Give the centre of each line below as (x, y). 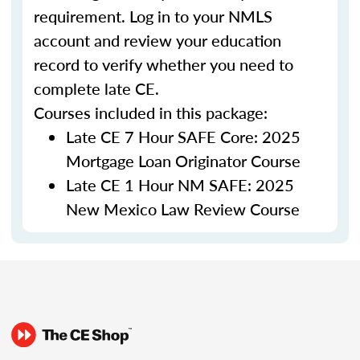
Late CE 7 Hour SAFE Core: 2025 (183, 137)
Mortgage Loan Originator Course (183, 161)
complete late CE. (96, 88)
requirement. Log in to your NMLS (153, 16)
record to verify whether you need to (164, 64)
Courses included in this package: (151, 112)
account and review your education (157, 40)
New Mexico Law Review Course (183, 209)
